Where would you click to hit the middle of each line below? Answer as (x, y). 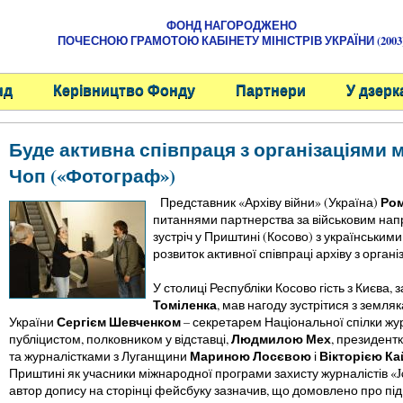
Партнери (270, 90)
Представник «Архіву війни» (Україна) (266, 202)
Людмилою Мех (281, 339)
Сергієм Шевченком (118, 322)
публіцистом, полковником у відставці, (120, 339)
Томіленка (184, 304)
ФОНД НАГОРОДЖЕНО (231, 25)
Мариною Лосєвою (250, 356)
